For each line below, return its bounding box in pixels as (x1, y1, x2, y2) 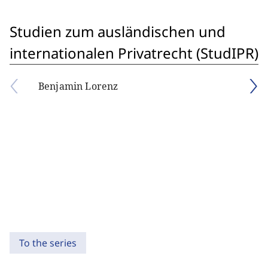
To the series (19, 236, 77, 249)
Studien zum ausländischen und (10, 22, 226, 41)
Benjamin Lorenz (38, 80, 118, 93)
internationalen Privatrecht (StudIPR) (10, 43, 258, 63)
